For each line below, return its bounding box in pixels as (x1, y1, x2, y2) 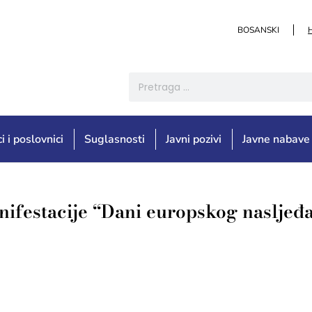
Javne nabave (242, 132, 311, 147)
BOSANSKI (237, 24, 279, 36)
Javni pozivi (166, 132, 222, 147)
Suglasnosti (84, 132, 146, 147)
